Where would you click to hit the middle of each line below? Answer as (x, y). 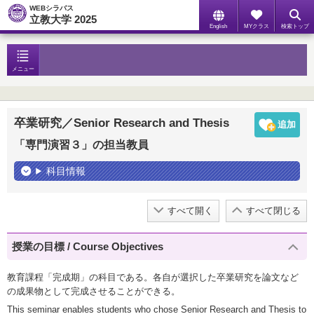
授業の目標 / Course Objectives (88, 247)
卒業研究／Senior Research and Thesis (122, 123)
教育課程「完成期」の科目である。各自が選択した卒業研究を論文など (153, 277)
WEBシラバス (52, 8)
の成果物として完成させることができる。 (94, 291)
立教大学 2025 (63, 19)
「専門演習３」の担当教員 (81, 145)
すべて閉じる (273, 211)
